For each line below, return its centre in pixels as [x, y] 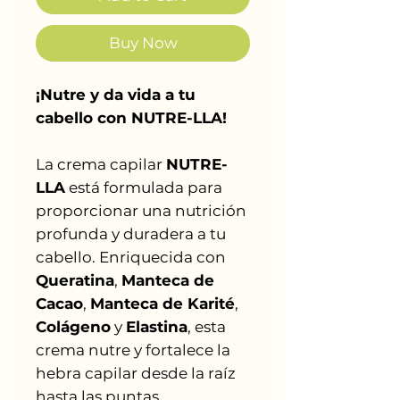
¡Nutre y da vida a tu [116, 94]
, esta [207, 326]
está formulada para [144, 187]
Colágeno [73, 326]
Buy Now [143, 42]
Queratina [75, 280]
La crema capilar [101, 164]
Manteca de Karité [162, 303]
